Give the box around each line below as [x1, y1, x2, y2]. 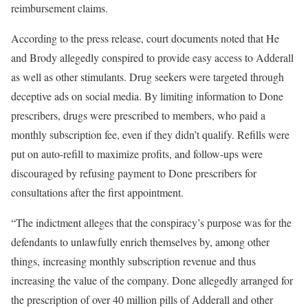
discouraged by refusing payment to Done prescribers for [11, 166, 256, 180]
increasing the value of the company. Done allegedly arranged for [11, 273, 293, 287]
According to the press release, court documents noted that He [11, 31, 279, 45]
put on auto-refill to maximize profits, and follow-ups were [11, 146, 263, 161]
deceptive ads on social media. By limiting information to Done [11, 89, 283, 103]
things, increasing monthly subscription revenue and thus [11, 254, 256, 268]
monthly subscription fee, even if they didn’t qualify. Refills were [11, 127, 289, 142]
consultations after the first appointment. [11, 185, 184, 199]
